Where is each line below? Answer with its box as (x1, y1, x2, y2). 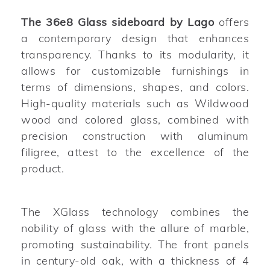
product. (21, 161, 64, 175)
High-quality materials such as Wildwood (21, 96, 249, 110)
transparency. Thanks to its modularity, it (21, 47, 249, 61)
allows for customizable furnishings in (21, 63, 249, 78)
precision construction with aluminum (21, 128, 249, 143)
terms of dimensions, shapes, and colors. (21, 80, 249, 94)
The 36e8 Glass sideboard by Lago (21, 14, 215, 29)
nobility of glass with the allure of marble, (21, 221, 249, 235)
